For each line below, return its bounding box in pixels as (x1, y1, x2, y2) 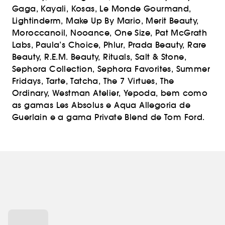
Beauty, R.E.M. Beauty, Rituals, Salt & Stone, (12, 52, 186, 62)
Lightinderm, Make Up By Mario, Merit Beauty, (12, 16, 199, 26)
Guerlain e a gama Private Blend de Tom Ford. (12, 112, 207, 122)
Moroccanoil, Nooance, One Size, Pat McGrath (12, 28, 207, 38)
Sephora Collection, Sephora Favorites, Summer (12, 64, 210, 74)
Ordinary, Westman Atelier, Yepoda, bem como (12, 88, 208, 98)
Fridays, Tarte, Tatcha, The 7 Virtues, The (12, 76, 174, 86)
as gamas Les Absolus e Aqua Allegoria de (12, 100, 190, 110)
